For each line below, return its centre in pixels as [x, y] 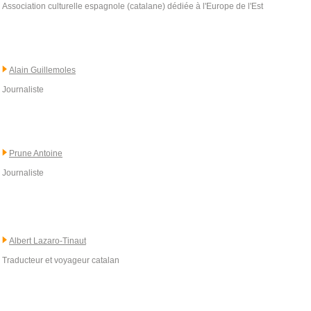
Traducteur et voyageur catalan [61, 260]
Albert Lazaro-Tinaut [48, 241]
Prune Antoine [36, 153]
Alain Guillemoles [42, 70]
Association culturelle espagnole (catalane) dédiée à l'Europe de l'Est [133, 6]
